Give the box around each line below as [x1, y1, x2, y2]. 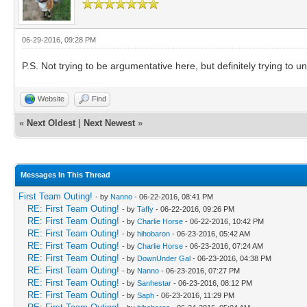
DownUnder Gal [137, 254, 191, 262]
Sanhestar [137, 278, 171, 287]
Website [38, 94, 64, 103]
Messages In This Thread [21, 170, 110, 179]
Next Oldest [27, 117, 75, 128]
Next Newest [84, 117, 135, 128]
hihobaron [137, 229, 170, 238]
